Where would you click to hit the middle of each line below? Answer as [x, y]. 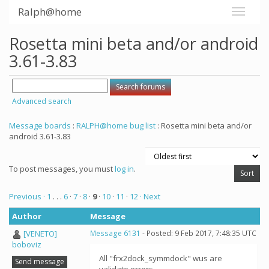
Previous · [28, 196]
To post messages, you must [62, 169]
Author [27, 216]
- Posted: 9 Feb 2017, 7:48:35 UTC [198, 233]
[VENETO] [40, 234]
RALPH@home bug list [116, 125]
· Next [150, 196]
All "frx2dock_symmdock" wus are [161, 258]
